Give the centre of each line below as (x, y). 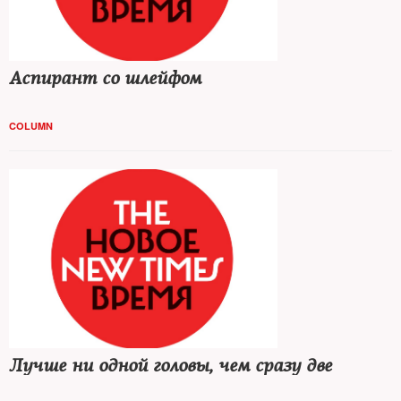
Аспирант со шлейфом (105, 78)
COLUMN (31, 126)
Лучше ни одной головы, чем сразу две (171, 366)
